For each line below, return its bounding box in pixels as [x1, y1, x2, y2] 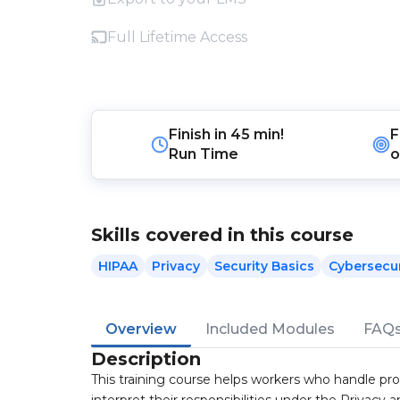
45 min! [229, 126, 284, 143]
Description [91, 348, 201, 370]
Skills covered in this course [91, 224, 354, 246]
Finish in [168, 126, 230, 143]
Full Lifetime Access [107, 29, 247, 46]
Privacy [152, 258, 200, 274]
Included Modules [205, 321, 335, 337]
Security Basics [214, 258, 314, 274]
